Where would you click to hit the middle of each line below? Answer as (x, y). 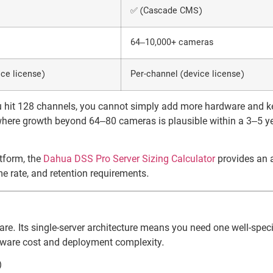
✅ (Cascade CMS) (166, 11)
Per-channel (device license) (187, 74)
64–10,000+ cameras (172, 43)
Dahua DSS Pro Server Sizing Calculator (129, 160)
